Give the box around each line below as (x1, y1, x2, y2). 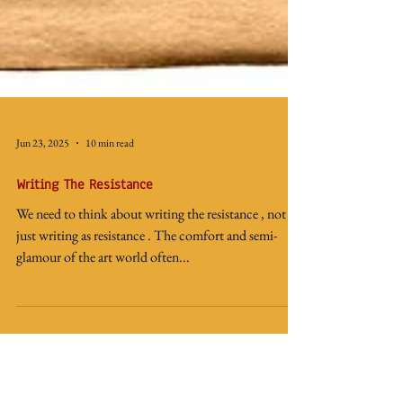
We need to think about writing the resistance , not (16, 251, 286, 270)
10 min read (85, 183, 134, 197)
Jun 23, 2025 (16, 183, 69, 197)
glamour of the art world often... (16, 294, 190, 313)
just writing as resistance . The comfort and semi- (16, 273, 277, 291)
